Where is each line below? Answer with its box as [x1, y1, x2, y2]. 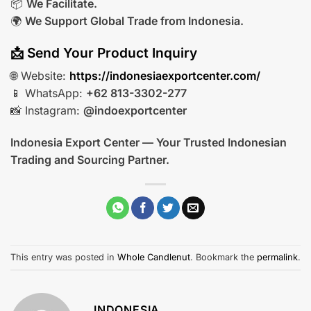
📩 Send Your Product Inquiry [10, 44, 197, 61]
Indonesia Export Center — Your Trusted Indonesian [10, 135, 287, 150]
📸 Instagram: [10, 103, 83, 118]
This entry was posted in [10, 251, 117, 262]
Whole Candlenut [117, 251, 190, 262]
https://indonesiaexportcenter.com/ [69, 69, 260, 83]
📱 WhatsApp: [10, 86, 86, 101]
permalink [257, 251, 298, 262]
